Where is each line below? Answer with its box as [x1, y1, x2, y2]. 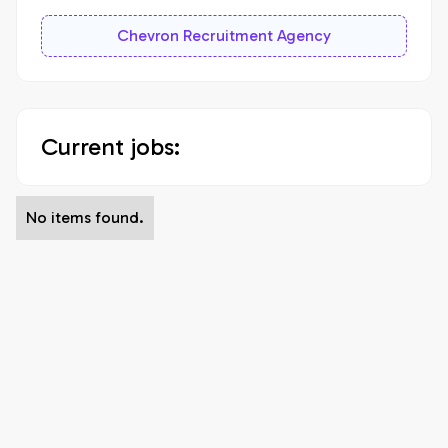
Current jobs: [41, 132, 180, 161]
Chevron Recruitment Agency [117, 26, 331, 45]
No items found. [26, 208, 144, 227]
